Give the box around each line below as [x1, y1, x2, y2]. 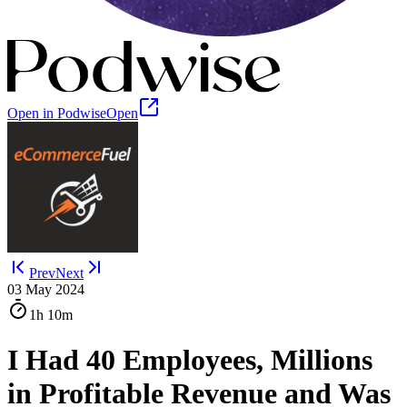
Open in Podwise [7, 105, 106, 122]
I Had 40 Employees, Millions [7, 342, 372, 376]
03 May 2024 [7, 282, 84, 298]
